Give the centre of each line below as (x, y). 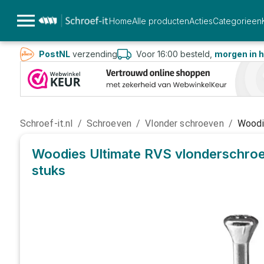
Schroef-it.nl (46, 123)
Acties (201, 21)
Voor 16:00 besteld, (175, 54)
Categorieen (237, 21)
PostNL (54, 54)
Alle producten (160, 21)
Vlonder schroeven (184, 123)
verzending (93, 54)
